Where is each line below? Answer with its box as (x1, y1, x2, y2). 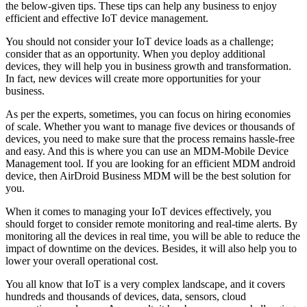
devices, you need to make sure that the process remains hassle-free (5, 132, 295, 145)
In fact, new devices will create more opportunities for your (5, 72, 260, 84)
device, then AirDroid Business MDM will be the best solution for (5, 169, 291, 182)
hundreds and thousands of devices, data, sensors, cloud (5, 290, 246, 302)
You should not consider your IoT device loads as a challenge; (5, 35, 273, 47)
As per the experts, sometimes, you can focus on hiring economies (5, 108, 291, 120)
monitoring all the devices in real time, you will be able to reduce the (5, 230, 300, 242)
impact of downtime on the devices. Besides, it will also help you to (5, 242, 297, 254)
